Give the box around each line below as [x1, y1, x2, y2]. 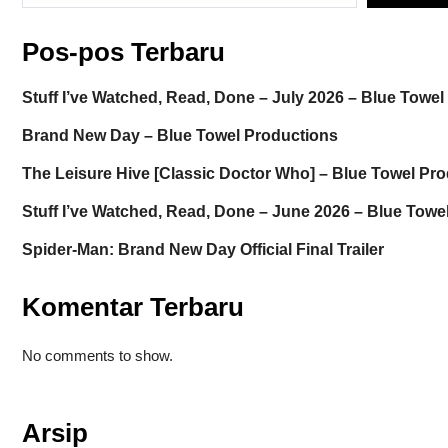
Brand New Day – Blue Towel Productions [21, 126, 338, 144]
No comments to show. [21, 346, 173, 364]
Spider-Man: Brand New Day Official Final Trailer [21, 240, 384, 258]
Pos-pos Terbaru [21, 37, 225, 68]
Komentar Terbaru [21, 291, 244, 322]
